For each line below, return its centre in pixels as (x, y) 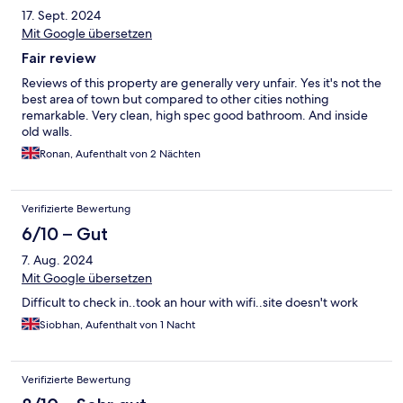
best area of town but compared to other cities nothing (175, 99)
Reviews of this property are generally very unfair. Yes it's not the (201, 83)
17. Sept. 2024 (61, 16)
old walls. (47, 132)
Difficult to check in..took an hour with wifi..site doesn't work (190, 303)
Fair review (59, 58)
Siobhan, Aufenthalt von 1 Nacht (117, 325)
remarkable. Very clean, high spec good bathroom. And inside (195, 116)
